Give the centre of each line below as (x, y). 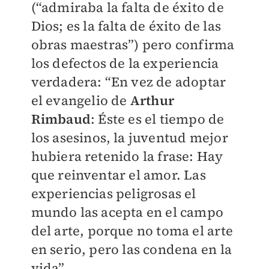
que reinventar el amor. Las (118, 175)
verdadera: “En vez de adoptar (128, 82)
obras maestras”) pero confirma (133, 45)
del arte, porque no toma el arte (132, 231)
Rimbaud (61, 119)
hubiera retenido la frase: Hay (127, 156)
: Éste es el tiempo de (157, 119)
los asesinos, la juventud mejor (129, 138)
